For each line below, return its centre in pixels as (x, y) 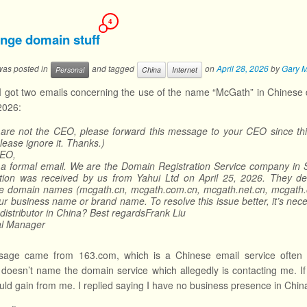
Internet (185, 70)
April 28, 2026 (243, 69)
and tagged (113, 69)
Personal (70, 70)
